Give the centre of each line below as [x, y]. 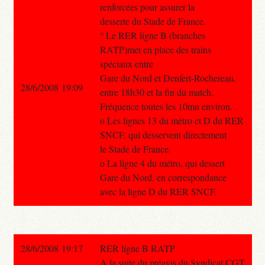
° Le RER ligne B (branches [152, 35]
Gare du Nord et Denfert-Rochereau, [168, 77]
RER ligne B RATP [137, 248]
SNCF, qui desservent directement [163, 134]
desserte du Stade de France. [153, 21]
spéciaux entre [126, 63]
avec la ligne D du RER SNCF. [158, 191]
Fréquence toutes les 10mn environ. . [168, 106]
